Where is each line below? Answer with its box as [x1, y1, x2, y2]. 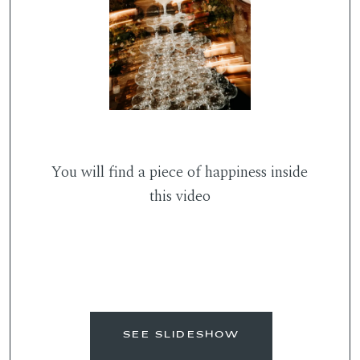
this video [149, 185, 211, 209]
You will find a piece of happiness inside [51, 161, 309, 185]
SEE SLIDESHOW [123, 331, 240, 340]
